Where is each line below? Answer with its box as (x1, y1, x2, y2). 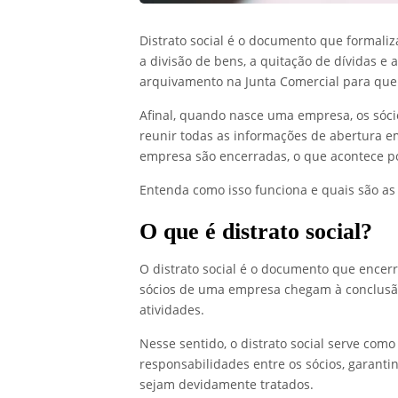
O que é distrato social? (139, 219, 372, 244)
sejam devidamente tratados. (139, 376, 314, 393)
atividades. (139, 301, 204, 318)
